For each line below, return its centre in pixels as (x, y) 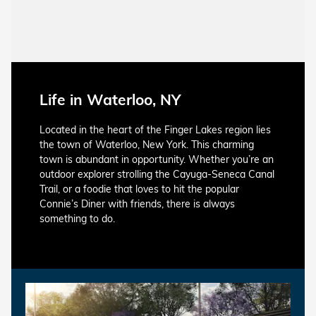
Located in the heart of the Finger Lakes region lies (155, 129)
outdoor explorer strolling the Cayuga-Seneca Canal (157, 174)
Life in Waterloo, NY (110, 99)
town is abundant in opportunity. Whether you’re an (157, 159)
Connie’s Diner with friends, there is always (137, 203)
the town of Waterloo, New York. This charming (147, 144)
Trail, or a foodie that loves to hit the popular (139, 189)
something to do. (77, 218)
